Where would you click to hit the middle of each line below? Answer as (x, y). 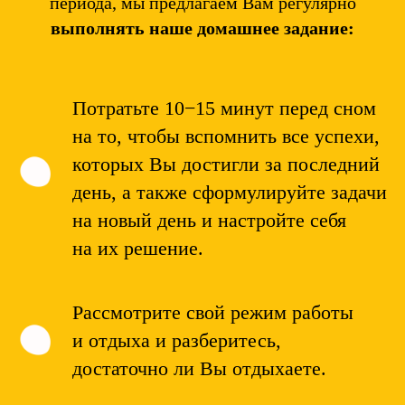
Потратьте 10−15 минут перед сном (224, 108)
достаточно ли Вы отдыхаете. (199, 368)
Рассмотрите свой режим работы (213, 312)
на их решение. (138, 248)
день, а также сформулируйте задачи (230, 192)
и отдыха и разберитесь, (177, 340)
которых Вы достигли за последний (226, 164)
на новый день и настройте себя (209, 220)
